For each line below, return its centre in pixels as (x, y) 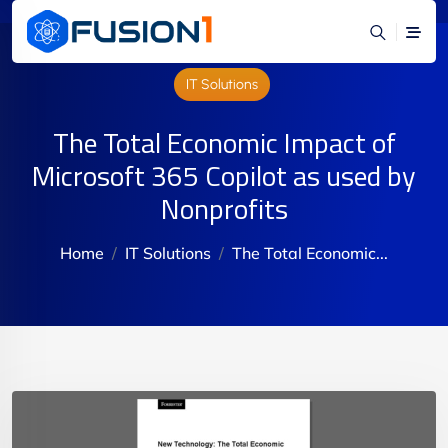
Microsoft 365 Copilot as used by (224, 176)
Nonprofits (224, 209)
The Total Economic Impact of (224, 143)
